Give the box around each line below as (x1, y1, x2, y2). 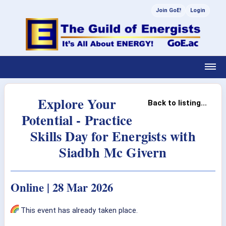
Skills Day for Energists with (30, 126, 196, 146)
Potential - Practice (21, 110, 133, 130)
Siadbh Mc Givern (59, 142, 167, 162)
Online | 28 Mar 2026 (11, 179, 113, 196)
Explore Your (37, 94, 117, 114)
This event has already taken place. (19, 206, 138, 215)
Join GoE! (156, 7, 181, 14)
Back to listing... (148, 98, 207, 107)
